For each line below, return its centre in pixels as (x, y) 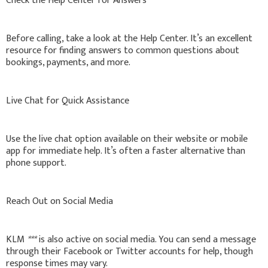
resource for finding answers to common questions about (123, 50)
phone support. (36, 163)
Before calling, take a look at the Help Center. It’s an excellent (129, 38)
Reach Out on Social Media (60, 201)
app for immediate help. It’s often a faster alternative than (126, 151)
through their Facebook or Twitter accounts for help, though (130, 251)
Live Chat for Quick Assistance (68, 100)
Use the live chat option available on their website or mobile (127, 139)
